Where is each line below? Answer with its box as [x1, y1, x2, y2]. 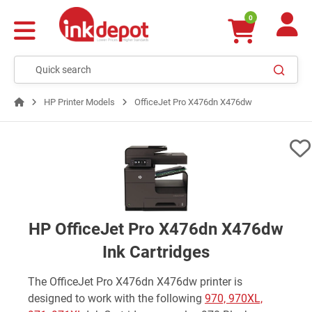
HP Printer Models [44, 97, 115, 107]
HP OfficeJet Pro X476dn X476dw [29, 219, 283, 239]
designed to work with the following [28, 291, 205, 305]
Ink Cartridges [102, 242, 210, 262]
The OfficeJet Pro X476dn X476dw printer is [28, 274, 242, 288]
